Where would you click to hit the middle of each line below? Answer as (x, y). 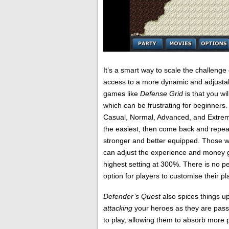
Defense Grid (163, 93)
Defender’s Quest (133, 196)
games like (122, 93)
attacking (119, 208)
